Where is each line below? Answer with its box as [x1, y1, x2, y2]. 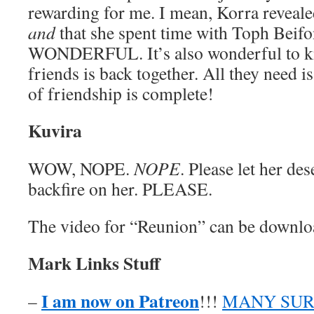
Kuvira [28, 117, 82, 144]
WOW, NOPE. [28, 156, 134, 180]
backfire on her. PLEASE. [28, 177, 212, 200]
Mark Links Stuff [28, 250, 161, 276]
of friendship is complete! [28, 81, 214, 105]
